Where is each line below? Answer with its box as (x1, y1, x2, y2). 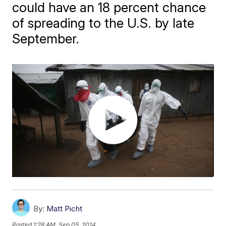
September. (12, 31, 80, 46)
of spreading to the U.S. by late (12, 15, 195, 31)
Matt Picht (46, 204, 83, 214)
